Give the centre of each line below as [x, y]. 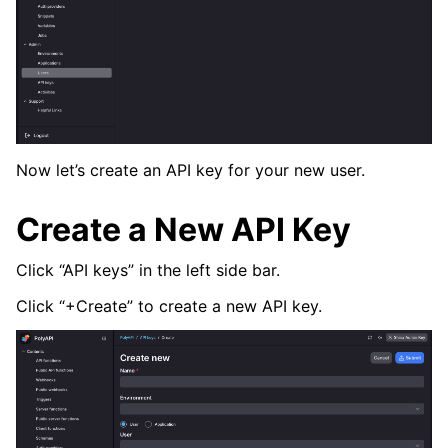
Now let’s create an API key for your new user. [190, 170]
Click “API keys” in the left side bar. [148, 270]
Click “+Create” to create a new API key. [169, 306]
